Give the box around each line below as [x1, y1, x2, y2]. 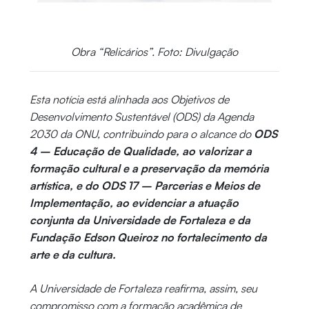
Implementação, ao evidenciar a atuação [29, 195, 239, 210]
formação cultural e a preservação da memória [29, 161, 269, 175]
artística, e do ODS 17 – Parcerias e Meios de [29, 178, 260, 192]
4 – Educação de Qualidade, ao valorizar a [29, 143, 252, 158]
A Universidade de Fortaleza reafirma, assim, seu [29, 281, 257, 295]
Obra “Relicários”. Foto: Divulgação [71, 44, 238, 59]
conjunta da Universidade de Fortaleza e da [29, 212, 250, 227]
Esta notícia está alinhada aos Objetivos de [29, 92, 229, 106]
